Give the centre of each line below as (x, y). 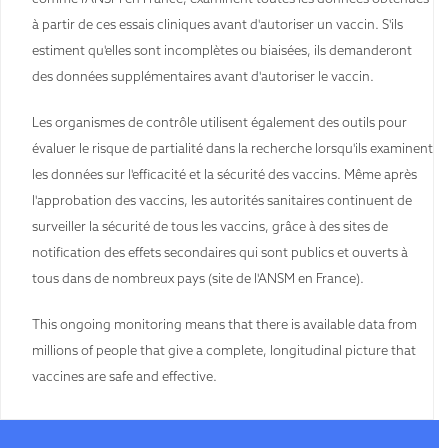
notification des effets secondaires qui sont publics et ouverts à (220, 251)
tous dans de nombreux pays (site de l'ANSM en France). (198, 277)
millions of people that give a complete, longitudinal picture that (224, 349)
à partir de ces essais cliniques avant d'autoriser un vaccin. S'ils (217, 23)
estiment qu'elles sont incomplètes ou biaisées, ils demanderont (222, 49)
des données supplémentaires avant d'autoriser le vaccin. (203, 75)
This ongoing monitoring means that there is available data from (224, 323)
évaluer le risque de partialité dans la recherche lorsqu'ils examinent (232, 147)
